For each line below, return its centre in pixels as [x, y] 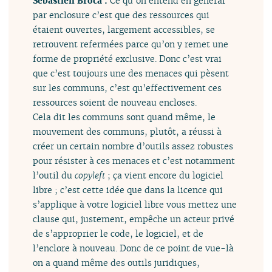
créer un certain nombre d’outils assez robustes [133, 146]
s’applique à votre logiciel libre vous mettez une [135, 205]
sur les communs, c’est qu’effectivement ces [127, 88]
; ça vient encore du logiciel [165, 175]
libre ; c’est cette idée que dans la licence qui [128, 190]
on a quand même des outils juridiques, [117, 263]
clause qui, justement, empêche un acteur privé [134, 219]
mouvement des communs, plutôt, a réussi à [127, 132]
